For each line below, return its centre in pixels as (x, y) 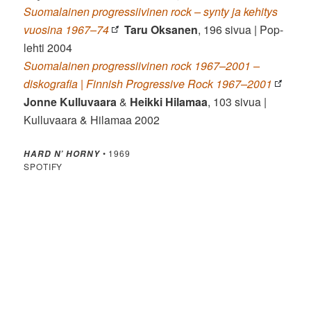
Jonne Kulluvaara (70, 102)
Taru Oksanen (161, 30)
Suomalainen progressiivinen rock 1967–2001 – (142, 66)
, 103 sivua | (237, 102)
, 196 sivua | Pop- (241, 30)
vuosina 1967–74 (67, 30)
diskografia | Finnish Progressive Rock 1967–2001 (148, 84)
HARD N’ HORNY (62, 154)
